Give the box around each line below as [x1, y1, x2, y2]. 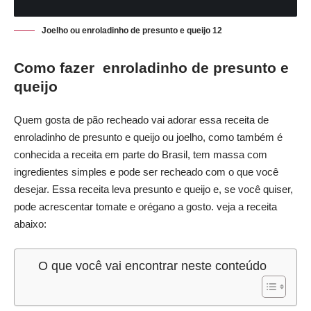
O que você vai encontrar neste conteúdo [37, 258, 267, 273]
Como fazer [14, 59, 99, 76]
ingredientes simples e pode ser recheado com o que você [14, 166, 278, 178]
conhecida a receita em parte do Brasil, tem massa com [14, 149, 267, 161]
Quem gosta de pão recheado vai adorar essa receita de [14, 114, 269, 126]
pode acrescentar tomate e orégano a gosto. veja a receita [14, 201, 277, 213]
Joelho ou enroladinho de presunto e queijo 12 [42, 25, 222, 35]
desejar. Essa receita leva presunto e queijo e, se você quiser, [14, 183, 293, 196]
